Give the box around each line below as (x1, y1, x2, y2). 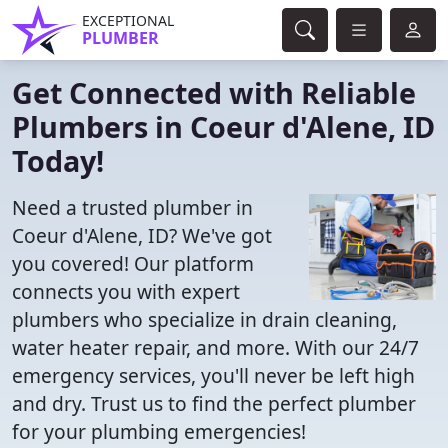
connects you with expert (12, 278, 240, 305)
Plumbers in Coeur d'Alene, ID (12, 107, 435, 146)
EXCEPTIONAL (82, 11, 174, 30)
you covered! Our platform (12, 250, 254, 277)
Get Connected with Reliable (12, 73, 416, 112)
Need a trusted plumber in (12, 194, 253, 221)
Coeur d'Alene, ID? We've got (12, 222, 272, 249)
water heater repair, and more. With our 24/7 (12, 334, 419, 361)
